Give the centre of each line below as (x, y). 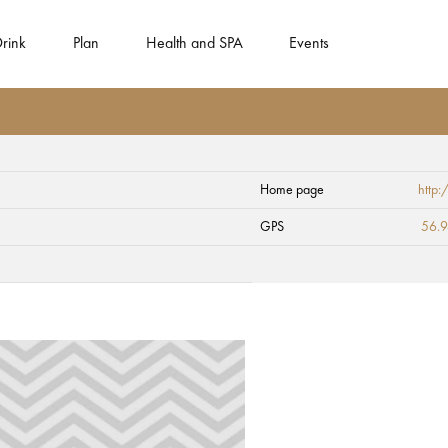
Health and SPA (194, 44)
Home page (292, 190)
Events (309, 44)
